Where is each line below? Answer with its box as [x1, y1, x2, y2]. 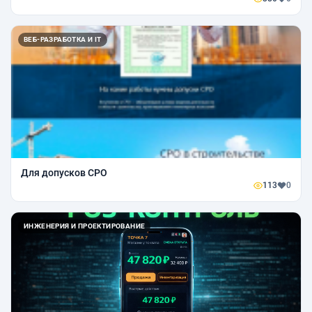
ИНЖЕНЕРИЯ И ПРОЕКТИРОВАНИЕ [24, 221, 146, 230]
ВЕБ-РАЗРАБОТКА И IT [24, 35, 102, 43]
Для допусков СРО [21, 166, 107, 178]
